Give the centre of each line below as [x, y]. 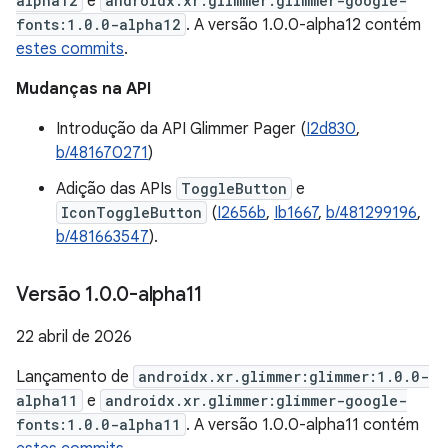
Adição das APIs [116, 189]
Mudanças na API [83, 89]
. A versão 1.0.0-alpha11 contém [302, 425]
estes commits [70, 49]
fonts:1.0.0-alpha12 [98, 24]
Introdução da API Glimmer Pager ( [181, 129]
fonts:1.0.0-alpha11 [98, 424]
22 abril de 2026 [74, 337]
